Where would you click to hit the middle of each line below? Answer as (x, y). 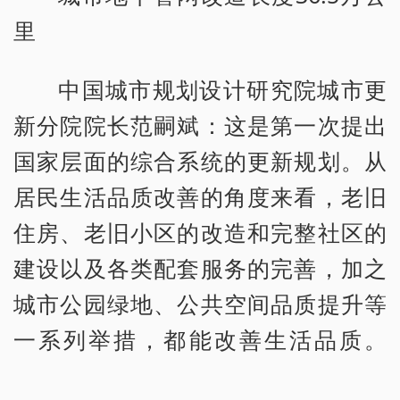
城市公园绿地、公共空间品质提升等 (200, 304)
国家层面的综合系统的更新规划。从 (200, 161)
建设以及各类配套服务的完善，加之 (200, 268)
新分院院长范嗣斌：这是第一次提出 (200, 125)
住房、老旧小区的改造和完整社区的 (200, 233)
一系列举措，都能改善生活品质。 (200, 340)
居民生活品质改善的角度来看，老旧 (200, 197)
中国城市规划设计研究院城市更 (222, 90)
